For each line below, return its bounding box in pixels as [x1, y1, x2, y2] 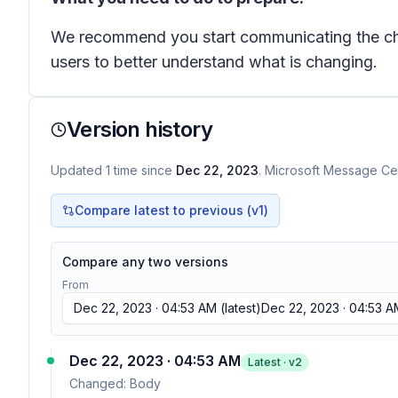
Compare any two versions [62, 254, 228, 269]
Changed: [69, 376, 130, 391]
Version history [67, 116, 212, 142]
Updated [51, 163, 106, 178]
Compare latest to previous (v [75, 203, 259, 218]
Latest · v [248, 355, 295, 369]
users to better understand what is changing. [51, 52, 382, 71]
